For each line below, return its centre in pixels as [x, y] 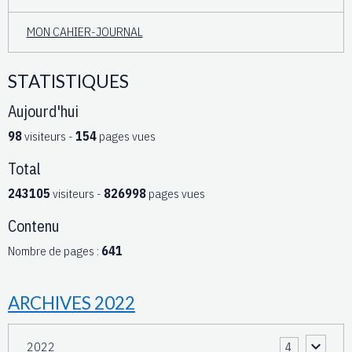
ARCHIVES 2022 [71, 302]
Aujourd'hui [43, 111]
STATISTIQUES [68, 81]
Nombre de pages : [55, 250]
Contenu [34, 225]
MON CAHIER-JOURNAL [84, 32]
